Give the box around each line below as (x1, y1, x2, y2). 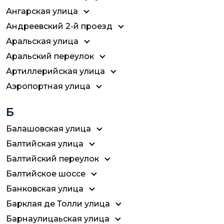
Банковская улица (6, 184, 83, 193)
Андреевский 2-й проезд (6, 21, 112, 31)
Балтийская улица (6, 139, 83, 148)
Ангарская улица (6, 6, 78, 16)
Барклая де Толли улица (6, 199, 110, 208)
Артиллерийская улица (6, 66, 105, 76)
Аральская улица (6, 36, 78, 46)
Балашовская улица (6, 124, 91, 133)
